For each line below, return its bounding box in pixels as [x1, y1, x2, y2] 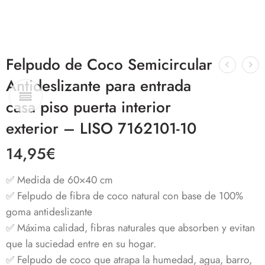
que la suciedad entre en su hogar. [6, 235, 156, 251]
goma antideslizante [6, 203, 92, 219]
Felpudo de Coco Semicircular [6, 53, 212, 76]
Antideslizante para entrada [6, 74, 191, 97]
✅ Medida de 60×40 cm [6, 172, 113, 188]
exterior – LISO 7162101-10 [6, 117, 196, 140]
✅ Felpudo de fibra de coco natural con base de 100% [6, 188, 243, 203]
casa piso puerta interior [6, 95, 171, 118]
